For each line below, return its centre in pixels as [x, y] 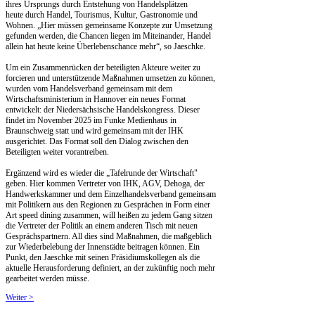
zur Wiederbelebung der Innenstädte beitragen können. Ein [103, 246]
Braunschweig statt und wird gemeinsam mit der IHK [95, 130]
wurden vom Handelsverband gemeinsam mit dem [89, 88]
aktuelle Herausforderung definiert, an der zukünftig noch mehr [110, 268]
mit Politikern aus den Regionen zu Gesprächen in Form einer [108, 204]
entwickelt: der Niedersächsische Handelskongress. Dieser [103, 109]
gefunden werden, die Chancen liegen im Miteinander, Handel [108, 36]
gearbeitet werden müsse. [47, 278]
